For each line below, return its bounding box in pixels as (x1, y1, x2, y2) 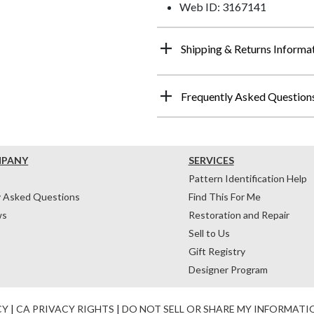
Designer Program (188, 263, 268, 275)
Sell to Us (188, 226, 230, 239)
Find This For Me (188, 190, 261, 203)
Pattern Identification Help (188, 172, 307, 184)
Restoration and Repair (188, 208, 289, 221)
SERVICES (188, 153, 234, 166)
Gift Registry (188, 245, 245, 257)
